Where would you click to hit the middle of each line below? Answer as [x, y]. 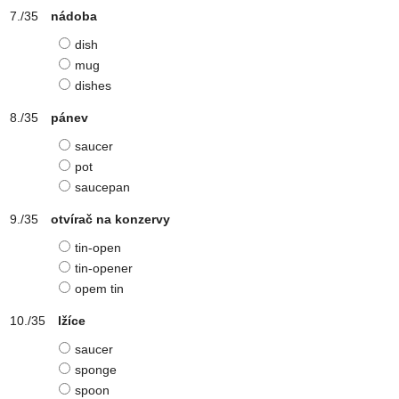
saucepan [102, 187]
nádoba [74, 16]
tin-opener [104, 268]
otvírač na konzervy [110, 219]
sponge [96, 370]
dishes [93, 85]
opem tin [99, 289]
